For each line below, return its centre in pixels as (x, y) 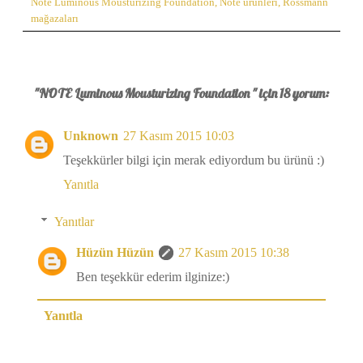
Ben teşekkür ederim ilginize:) (153, 277)
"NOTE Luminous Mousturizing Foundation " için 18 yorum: (181, 94)
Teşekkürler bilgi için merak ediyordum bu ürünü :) (194, 160)
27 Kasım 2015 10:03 (179, 136)
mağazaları (55, 19)
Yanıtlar (74, 222)
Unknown (91, 136)
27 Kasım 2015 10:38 (234, 253)
